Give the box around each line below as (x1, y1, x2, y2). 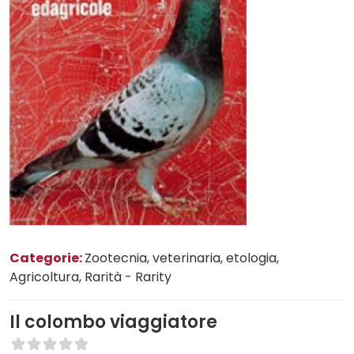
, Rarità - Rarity (79, 267, 171, 286)
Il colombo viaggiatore (9, 309, 217, 334)
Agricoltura (9, 267, 79, 286)
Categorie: (9, 248, 85, 267)
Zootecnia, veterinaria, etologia (85, 248, 277, 267)
